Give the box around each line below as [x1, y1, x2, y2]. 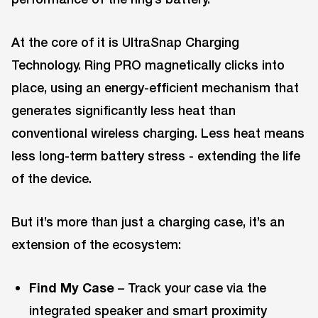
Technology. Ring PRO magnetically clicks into [11, 57, 285, 73]
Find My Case [29, 279, 115, 295]
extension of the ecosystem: [11, 236, 181, 252]
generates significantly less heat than [11, 102, 236, 119]
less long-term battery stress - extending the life [11, 148, 300, 164]
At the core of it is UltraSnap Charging [11, 34, 239, 50]
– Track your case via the [114, 279, 267, 295]
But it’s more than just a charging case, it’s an [11, 213, 285, 229]
